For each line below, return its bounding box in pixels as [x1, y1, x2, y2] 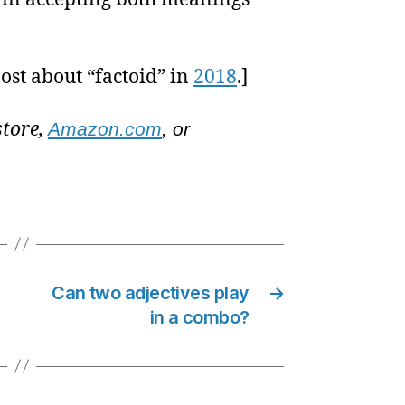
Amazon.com [48, 118, 162, 139]
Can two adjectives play [52, 281, 250, 304]
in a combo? [149, 306, 250, 328]
